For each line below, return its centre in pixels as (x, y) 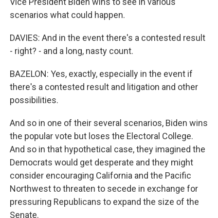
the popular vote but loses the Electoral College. (101, 136)
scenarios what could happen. (67, 15)
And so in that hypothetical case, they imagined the (108, 149)
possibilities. (34, 100)
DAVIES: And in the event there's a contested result (108, 38)
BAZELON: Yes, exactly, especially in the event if (101, 74)
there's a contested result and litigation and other (104, 87)
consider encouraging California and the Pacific (100, 175)
